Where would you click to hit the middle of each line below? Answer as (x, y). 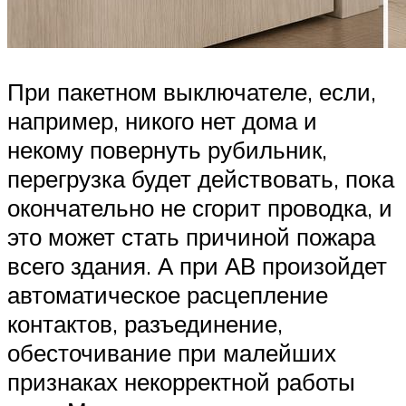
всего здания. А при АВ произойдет (197, 265)
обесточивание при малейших (172, 352)
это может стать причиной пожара (191, 236)
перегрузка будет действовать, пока (201, 178)
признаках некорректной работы (181, 381)
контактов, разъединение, (145, 323)
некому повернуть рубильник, (167, 149)
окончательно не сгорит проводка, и (200, 207)
